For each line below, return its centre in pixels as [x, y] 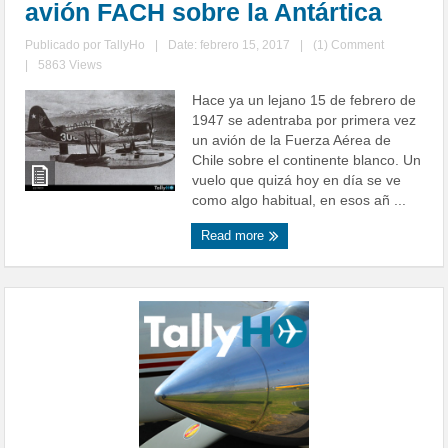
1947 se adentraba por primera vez [304, 120]
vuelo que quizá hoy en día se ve [297, 180]
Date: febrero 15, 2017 [229, 45]
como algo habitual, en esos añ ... [299, 200]
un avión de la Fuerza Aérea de [292, 140]
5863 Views [70, 65]
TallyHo [125, 45]
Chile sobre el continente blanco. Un [307, 160]
